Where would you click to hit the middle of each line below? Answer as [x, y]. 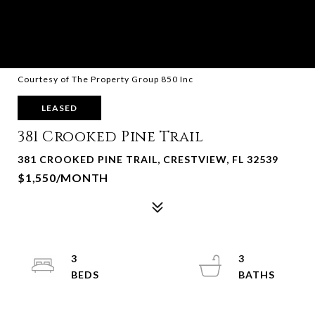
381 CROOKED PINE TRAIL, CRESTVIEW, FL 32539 [148, 159]
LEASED [59, 108]
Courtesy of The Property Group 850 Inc [105, 79]
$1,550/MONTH [63, 178]
